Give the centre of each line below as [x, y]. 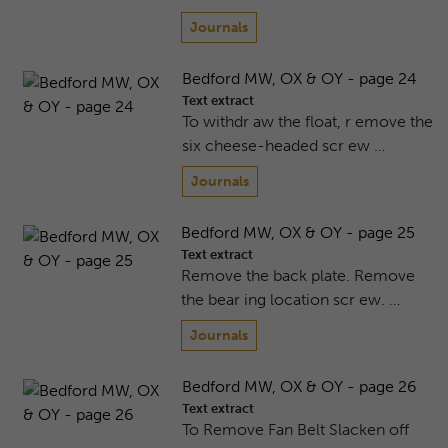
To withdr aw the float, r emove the [307, 122]
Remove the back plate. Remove [298, 276]
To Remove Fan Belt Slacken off [295, 430]
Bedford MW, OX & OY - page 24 [299, 79]
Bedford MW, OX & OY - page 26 [299, 387]
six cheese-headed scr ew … [283, 146]
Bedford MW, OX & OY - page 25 [298, 233]
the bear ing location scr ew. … [291, 300]
